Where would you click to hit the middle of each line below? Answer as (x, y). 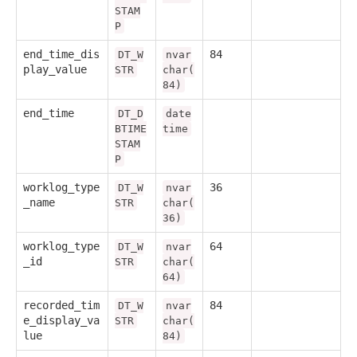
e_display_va (61, 320)
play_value (55, 69)
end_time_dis (61, 54)
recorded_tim (61, 305)
